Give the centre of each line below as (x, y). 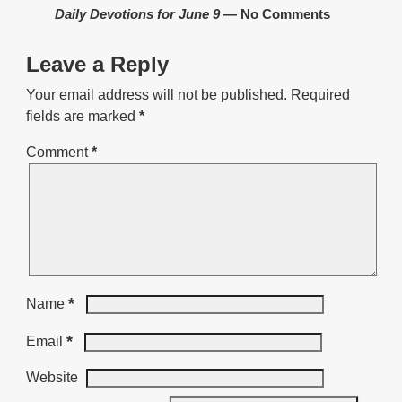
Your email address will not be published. (156, 94)
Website (52, 377)
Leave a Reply (97, 64)
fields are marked (82, 116)
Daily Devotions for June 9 (137, 13)
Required (320, 94)
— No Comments (275, 13)
